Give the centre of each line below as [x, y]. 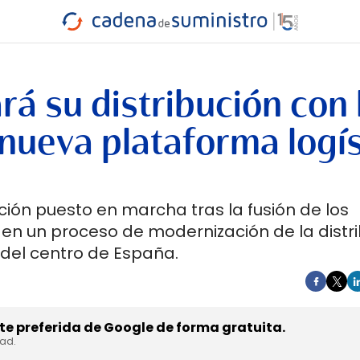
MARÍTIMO [175, 42]
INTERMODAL [254, 42]
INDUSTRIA [55, 37]
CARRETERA [57, 48]
